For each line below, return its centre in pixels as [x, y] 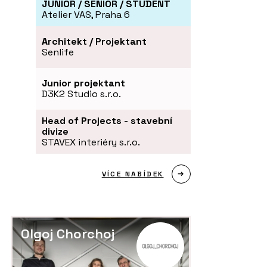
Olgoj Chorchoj [68, 233]
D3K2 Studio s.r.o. [81, 94]
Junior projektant [83, 83]
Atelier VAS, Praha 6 [86, 14]
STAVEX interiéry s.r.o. [91, 142]
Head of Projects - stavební [107, 120]
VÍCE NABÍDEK [133, 174]
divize [55, 131]
